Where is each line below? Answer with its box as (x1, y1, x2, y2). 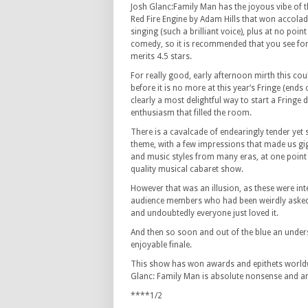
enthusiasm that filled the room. (131, 108, 252, 118)
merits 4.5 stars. (131, 52, 192, 61)
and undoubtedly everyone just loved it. (131, 208, 278, 218)
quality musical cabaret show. (131, 164, 243, 174)
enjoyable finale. (131, 240, 192, 250)
